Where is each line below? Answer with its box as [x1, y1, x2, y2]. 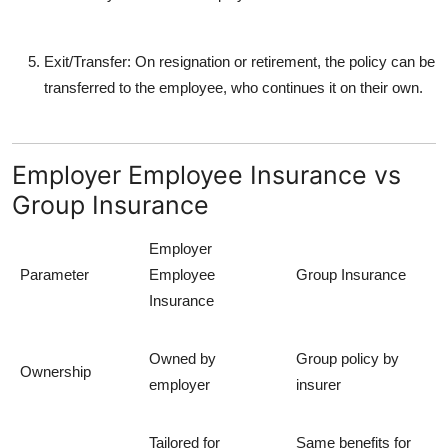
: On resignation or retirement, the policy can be [127, 52, 435, 70]
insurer [296, 375, 341, 393]
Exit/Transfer [44, 52, 127, 70]
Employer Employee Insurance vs [12, 159, 401, 190]
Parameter [20, 265, 89, 283]
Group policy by [296, 349, 399, 367]
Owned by [149, 349, 216, 367]
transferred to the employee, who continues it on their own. [44, 78, 423, 96]
